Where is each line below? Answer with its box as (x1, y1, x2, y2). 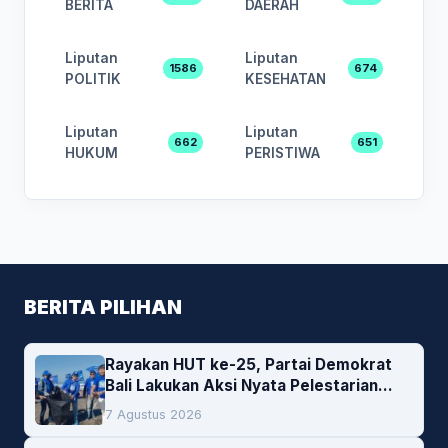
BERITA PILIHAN (24, 294, 182, 319)
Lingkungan (105, 396, 192, 416)
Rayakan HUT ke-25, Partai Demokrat (105, 354, 392, 374)
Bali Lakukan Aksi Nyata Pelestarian (105, 375, 378, 395)
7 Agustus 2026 (105, 406, 202, 422)
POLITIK (65, 70, 121, 87)
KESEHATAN (245, 70, 326, 87)
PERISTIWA (245, 144, 320, 161)
